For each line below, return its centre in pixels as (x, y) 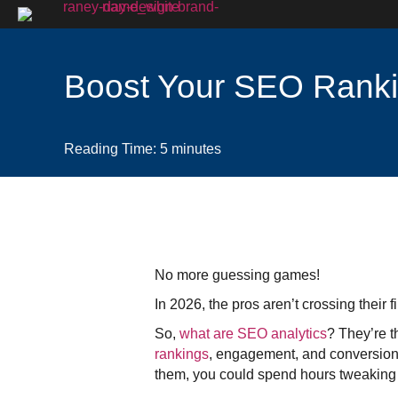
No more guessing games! (238, 275)
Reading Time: (110, 148)
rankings (182, 354)
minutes (196, 148)
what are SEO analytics (254, 333)
